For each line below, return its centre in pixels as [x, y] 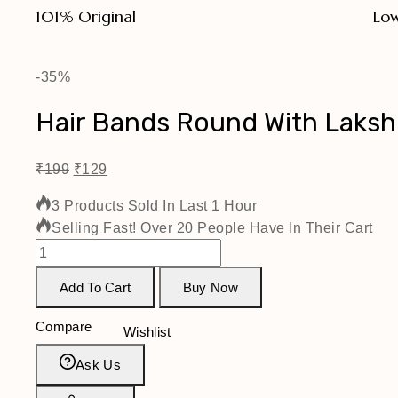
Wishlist [147, 331]
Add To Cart [96, 288]
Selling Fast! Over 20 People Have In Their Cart [212, 228]
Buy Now [210, 288]
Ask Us [98, 364]
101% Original [86, 17]
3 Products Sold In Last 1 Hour [154, 206]
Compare [64, 327]
